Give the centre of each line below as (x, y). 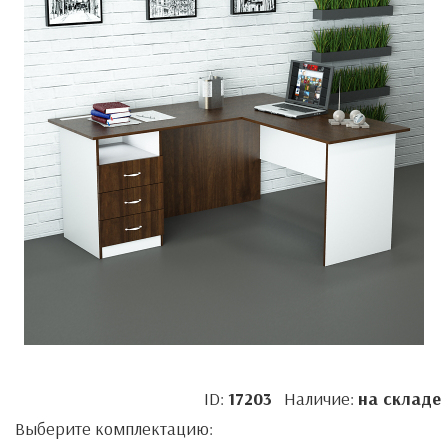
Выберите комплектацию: (114, 428)
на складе (399, 398)
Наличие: (314, 398)
